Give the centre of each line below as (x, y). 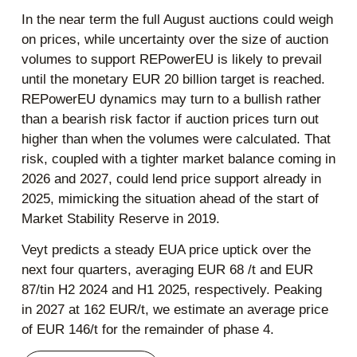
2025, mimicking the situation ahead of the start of (170, 198)
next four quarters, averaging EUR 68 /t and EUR (167, 270)
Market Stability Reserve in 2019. (120, 218)
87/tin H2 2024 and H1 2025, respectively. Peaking (171, 290)
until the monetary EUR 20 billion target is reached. (173, 79)
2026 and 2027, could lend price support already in (171, 178)
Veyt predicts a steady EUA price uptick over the (166, 250)
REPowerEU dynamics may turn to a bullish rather (171, 99)
